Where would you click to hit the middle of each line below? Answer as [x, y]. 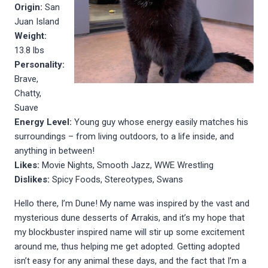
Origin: [28, 7]
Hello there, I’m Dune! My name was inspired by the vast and [132, 203]
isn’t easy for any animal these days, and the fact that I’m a [130, 261]
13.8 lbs [29, 50]
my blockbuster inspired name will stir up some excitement [130, 232]
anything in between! [54, 150]
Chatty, [28, 93]
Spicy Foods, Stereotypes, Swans [116, 179]
